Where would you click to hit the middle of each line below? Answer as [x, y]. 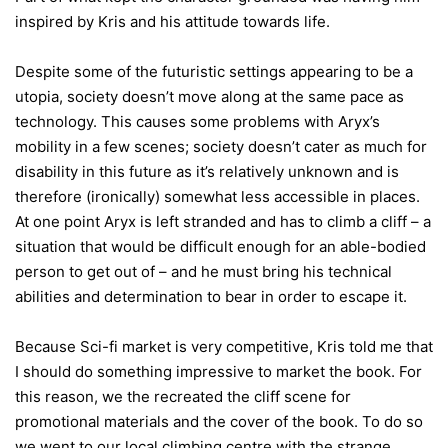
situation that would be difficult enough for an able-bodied [220, 247]
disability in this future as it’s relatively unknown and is [207, 172]
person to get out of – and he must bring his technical [203, 272]
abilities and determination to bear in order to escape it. [211, 297]
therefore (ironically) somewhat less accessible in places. [217, 197]
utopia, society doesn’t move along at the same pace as [209, 97]
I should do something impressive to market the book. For [218, 372]
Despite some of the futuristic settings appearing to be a [214, 72]
